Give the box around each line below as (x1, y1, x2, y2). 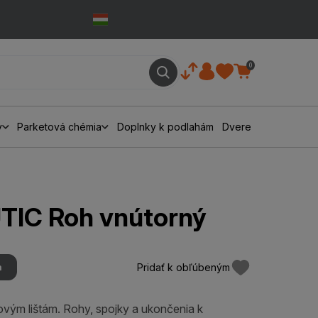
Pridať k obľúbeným (136, 261, 230, 273)
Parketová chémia (17, 121, 102, 133)
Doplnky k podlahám (117, 121, 214, 133)
